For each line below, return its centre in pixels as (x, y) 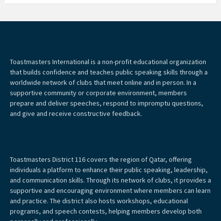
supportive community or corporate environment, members (98, 93)
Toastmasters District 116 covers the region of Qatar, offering (101, 160)
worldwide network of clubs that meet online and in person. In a (103, 83)
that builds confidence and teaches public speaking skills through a (109, 72)
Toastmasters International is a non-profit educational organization (108, 62)
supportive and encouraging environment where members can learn (110, 191)
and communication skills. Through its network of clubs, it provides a (110, 180)
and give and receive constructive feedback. (76, 114)
